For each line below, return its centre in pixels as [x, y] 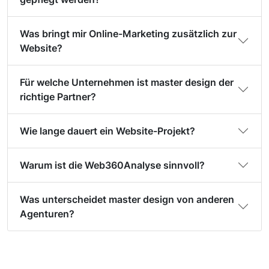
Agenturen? [47, 214]
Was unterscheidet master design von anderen [127, 200]
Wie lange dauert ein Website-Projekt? [107, 131]
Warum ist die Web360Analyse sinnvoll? [112, 165]
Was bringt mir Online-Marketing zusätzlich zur [128, 34]
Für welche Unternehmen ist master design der [127, 83]
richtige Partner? [58, 97]
